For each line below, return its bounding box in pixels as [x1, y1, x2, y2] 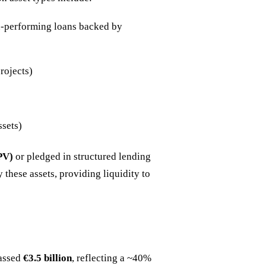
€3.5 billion [23, 252, 72, 264]
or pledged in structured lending [13, 151, 151, 163]
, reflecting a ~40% [72, 252, 151, 264]
